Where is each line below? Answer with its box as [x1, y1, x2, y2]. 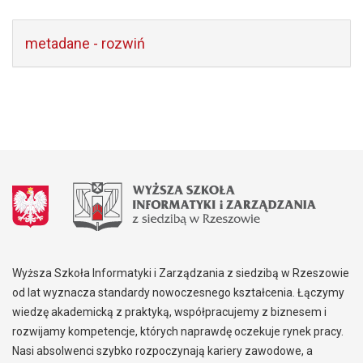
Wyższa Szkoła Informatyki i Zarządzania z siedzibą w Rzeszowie [12, 267, 349, 280]
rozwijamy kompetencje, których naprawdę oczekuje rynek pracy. [12, 325, 344, 339]
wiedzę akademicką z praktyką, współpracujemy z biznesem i [12, 305, 327, 319]
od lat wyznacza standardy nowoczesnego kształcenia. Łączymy [12, 286, 344, 300]
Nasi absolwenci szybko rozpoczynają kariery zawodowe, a [12, 344, 313, 358]
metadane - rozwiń [25, 35, 145, 53]
